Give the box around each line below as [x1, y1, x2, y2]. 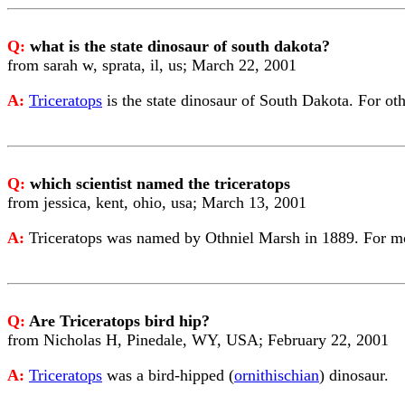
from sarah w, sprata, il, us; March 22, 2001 [7, 56, 297, 74]
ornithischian [234, 366, 319, 384]
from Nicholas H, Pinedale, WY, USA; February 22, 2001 [7, 331, 389, 349]
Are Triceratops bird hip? [29, 312, 210, 330]
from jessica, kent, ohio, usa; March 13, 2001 [7, 193, 306, 212]
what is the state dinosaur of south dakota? [30, 37, 330, 55]
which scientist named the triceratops [30, 174, 290, 193]
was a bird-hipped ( [102, 366, 234, 384]
